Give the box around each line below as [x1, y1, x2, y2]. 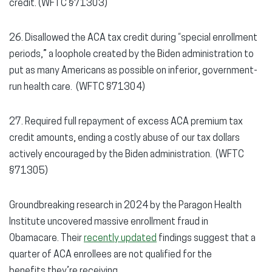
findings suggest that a [157, 234, 256, 243]
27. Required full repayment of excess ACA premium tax [9, 117, 243, 127]
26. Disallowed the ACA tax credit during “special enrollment [9, 33, 257, 43]
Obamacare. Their [9, 234, 84, 243]
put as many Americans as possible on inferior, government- [9, 66, 257, 76]
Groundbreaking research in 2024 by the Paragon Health [9, 201, 242, 211]
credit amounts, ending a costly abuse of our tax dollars [9, 134, 240, 143]
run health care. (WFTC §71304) [9, 83, 147, 92]
